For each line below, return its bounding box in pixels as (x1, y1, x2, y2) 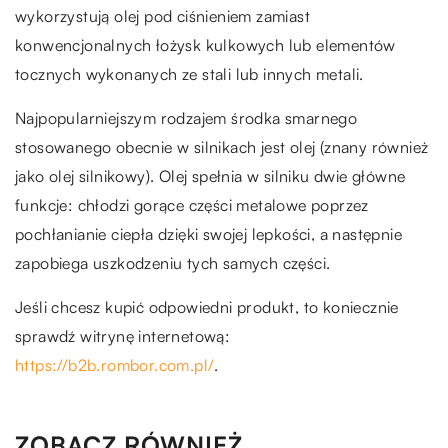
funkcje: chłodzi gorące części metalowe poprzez (15, 195, 369, 216)
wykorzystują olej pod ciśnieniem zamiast (15, 6, 310, 27)
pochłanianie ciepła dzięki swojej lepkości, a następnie (15, 224, 402, 245)
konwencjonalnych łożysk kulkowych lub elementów (15, 35, 396, 56)
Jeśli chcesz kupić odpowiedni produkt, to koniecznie (15, 297, 399, 318)
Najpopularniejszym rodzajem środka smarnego (15, 108, 358, 129)
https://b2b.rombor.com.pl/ (15, 355, 215, 376)
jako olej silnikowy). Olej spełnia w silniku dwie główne (15, 166, 406, 187)
